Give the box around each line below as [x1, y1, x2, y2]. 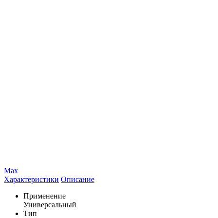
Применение [23, 191, 66, 200]
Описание [61, 175, 94, 183]
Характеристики [4, 175, 59, 183]
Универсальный [23, 200, 76, 209]
